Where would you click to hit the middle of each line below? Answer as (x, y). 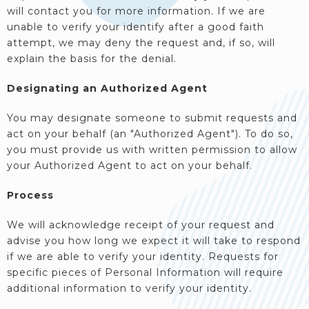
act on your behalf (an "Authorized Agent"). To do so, (150, 134)
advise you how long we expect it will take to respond (154, 241)
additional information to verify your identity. (129, 288)
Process (30, 195)
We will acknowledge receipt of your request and (141, 225)
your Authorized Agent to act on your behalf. (130, 166)
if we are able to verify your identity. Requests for (143, 257)
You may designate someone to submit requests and (152, 118)
